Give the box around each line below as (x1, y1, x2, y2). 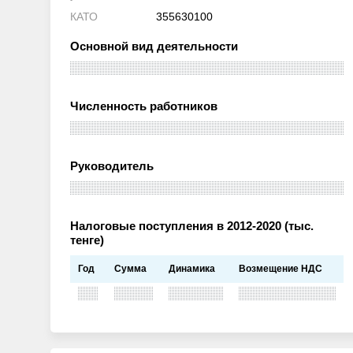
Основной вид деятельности (70, 40, 238, 53)
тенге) (70, 234, 104, 247)
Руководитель (70, 160, 154, 173)
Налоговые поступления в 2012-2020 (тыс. (70, 220, 314, 232)
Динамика (169, 263, 215, 274)
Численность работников (70, 100, 217, 113)
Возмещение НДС (239, 263, 322, 274)
